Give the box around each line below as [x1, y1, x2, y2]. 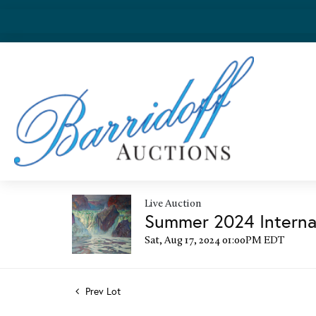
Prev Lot [83, 285, 121, 298]
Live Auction [145, 198, 201, 209]
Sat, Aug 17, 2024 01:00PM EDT [145, 235, 284, 246]
